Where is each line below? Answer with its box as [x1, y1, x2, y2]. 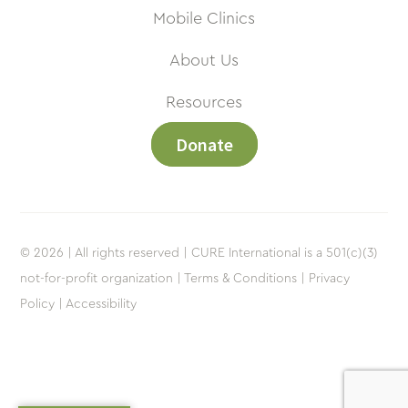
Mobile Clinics [153, 10, 255, 27]
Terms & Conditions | [184, 272, 306, 286]
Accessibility [66, 298, 138, 311]
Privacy [309, 272, 351, 286]
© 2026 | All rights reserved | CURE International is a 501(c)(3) [20, 247, 379, 260]
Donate [175, 133, 233, 157]
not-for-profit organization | [20, 272, 185, 286]
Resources [166, 94, 242, 111]
